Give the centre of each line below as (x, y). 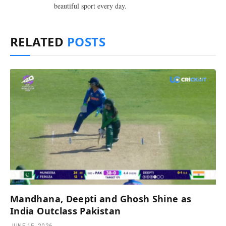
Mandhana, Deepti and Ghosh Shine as (101, 199)
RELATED (39, 41)
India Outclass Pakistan (66, 211)
